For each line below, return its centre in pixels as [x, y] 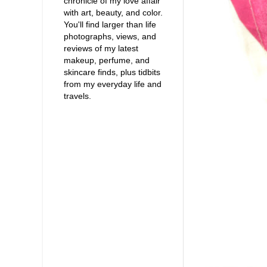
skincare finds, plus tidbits [112, 72]
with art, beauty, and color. [113, 13]
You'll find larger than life [110, 25]
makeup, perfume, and [107, 60]
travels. [77, 96]
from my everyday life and [113, 84]
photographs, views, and [110, 37]
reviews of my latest [101, 49]
